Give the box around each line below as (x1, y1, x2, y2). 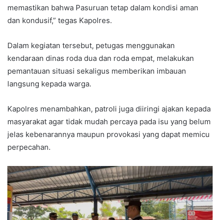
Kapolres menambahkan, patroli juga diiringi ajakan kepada (7, 104, 211, 114)
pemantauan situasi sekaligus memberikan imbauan (7, 66, 186, 76)
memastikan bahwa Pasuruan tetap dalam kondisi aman (7, 3, 198, 13)
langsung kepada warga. (7, 79, 91, 89)
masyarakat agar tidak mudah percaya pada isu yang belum (7, 117, 211, 127)
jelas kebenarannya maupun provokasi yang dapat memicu (7, 130, 210, 139)
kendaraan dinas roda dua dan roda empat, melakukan (7, 54, 194, 63)
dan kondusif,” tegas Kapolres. (7, 16, 112, 26)
